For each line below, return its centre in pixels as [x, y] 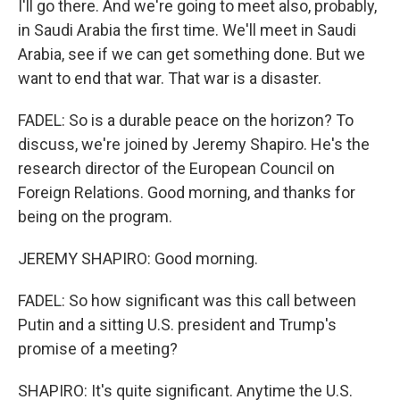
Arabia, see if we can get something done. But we [192, 54]
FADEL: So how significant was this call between [187, 301]
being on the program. [95, 217]
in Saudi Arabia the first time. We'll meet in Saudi [187, 30]
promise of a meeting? [98, 349]
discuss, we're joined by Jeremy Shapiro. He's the [194, 145]
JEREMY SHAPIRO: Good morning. [138, 259]
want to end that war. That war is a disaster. [170, 79]
